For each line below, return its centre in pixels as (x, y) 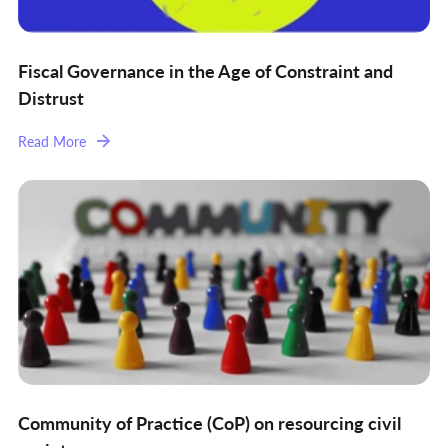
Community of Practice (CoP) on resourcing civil (209, 422)
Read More (52, 140)
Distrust (51, 98)
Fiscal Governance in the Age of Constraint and (205, 71)
